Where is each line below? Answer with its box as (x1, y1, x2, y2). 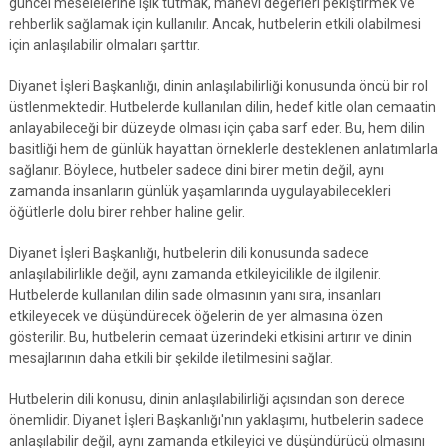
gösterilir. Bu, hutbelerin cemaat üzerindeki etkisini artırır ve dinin (8, 329, 412, 345)
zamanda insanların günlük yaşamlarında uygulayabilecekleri (8, 183, 391, 199)
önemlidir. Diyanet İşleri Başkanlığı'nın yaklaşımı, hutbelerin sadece (8, 412, 424, 428)
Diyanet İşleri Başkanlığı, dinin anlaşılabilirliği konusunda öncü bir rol (8, 78, 428, 94)
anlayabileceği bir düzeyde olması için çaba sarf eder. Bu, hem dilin (8, 120, 425, 136)
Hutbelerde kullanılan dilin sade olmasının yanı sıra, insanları (8, 287, 381, 303)
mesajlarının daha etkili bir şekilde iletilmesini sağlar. (8, 350, 333, 366)
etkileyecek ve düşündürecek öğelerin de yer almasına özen (8, 308, 383, 324)
